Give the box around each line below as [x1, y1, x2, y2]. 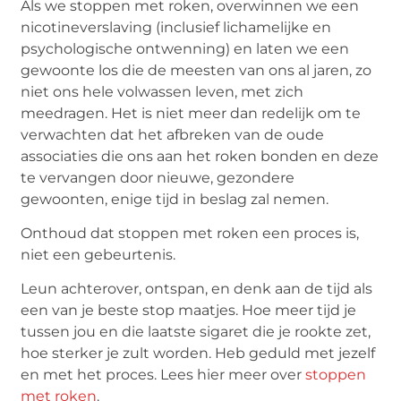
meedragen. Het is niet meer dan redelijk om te [21, 104, 362, 122]
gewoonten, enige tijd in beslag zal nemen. [21, 190, 329, 208]
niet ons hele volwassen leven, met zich [21, 82, 304, 100]
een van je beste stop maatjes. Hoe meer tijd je [21, 302, 357, 320]
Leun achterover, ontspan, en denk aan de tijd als [21, 280, 373, 298]
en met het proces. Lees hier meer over [21, 366, 306, 384]
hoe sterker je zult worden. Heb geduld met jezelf [21, 345, 376, 363]
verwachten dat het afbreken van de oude [21, 125, 325, 143]
